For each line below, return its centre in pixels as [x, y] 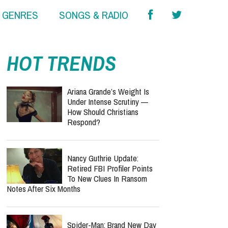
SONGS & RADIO [93, 15]
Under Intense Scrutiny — [108, 189]
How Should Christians [103, 199]
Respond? [84, 209]
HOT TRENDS [61, 151]
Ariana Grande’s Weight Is [108, 179]
